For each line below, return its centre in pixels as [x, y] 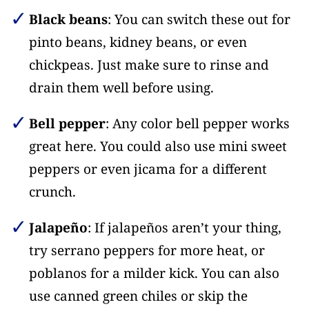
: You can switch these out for [199, 20]
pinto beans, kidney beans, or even [138, 42]
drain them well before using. [121, 88]
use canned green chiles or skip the [138, 296]
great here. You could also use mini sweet [158, 147]
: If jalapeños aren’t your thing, [184, 228]
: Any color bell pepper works [197, 124]
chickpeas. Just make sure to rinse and [149, 65]
